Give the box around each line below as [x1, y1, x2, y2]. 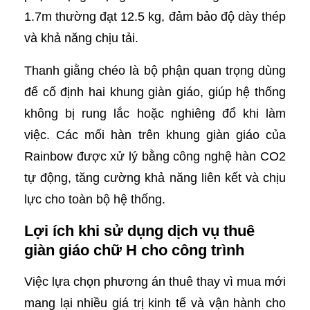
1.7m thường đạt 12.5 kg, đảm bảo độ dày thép [24, 10, 286, 24]
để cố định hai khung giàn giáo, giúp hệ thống [24, 85, 286, 100]
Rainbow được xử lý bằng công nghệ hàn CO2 [24, 149, 286, 164]
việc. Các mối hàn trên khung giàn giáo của [24, 128, 286, 143]
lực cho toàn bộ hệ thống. [24, 192, 165, 207]
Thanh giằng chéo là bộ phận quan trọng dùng [24, 64, 286, 78]
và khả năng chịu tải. [24, 31, 138, 46]
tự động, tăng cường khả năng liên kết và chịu [24, 171, 286, 185]
